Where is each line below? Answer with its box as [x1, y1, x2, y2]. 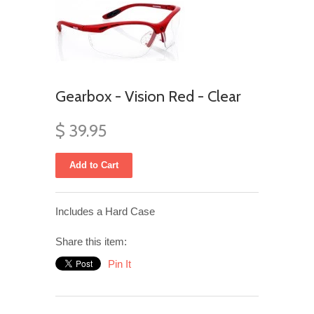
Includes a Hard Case [55, 205, 155, 217]
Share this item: [55, 235, 127, 247]
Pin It [108, 258, 131, 270]
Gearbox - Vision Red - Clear [55, 87, 241, 106]
